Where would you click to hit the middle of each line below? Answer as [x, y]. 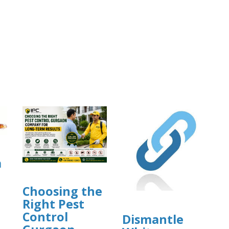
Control [45, 216]
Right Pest [53, 204]
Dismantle [153, 219]
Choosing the [62, 191]
